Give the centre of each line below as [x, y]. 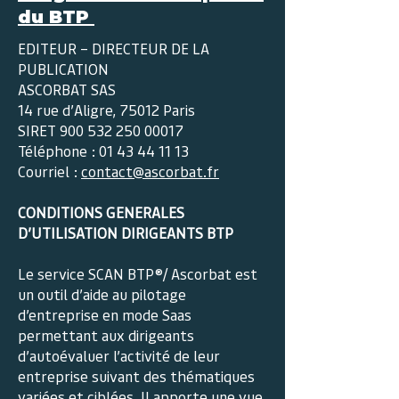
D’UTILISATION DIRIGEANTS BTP [126, 232]
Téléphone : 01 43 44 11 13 [103, 151]
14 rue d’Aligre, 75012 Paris [106, 110]
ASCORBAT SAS [67, 89]
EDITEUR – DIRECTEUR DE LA [114, 48]
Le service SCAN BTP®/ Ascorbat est [138, 273]
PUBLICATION [65, 69]
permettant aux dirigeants [106, 335]
